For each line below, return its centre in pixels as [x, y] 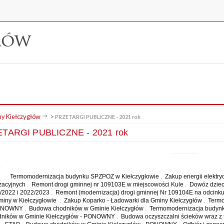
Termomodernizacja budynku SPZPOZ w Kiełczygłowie [84, 177]
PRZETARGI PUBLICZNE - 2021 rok [97, 117]
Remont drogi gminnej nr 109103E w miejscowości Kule [107, 185]
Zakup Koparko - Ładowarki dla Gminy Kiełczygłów [133, 201]
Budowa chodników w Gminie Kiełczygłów [86, 209]
